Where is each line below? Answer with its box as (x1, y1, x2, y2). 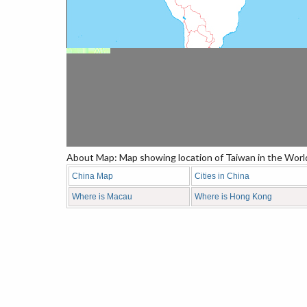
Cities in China (195, 171, 249, 181)
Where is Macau (72, 192, 132, 201)
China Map (72, 171, 113, 181)
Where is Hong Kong (195, 192, 272, 201)
